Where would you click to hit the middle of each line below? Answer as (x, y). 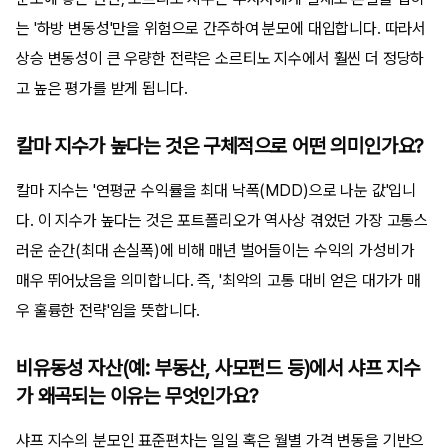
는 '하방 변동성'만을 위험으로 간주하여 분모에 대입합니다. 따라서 (221, 28)
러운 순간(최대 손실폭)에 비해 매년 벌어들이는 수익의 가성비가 (215, 250)
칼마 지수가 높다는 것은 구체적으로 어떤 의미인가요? (220, 145)
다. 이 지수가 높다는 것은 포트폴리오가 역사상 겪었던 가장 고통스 (222, 220)
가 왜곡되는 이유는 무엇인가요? (137, 395)
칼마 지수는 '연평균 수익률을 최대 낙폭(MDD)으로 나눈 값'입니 (216, 190)
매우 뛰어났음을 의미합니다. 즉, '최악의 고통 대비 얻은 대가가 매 (218, 280)
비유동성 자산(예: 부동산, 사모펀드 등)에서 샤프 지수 (218, 367)
